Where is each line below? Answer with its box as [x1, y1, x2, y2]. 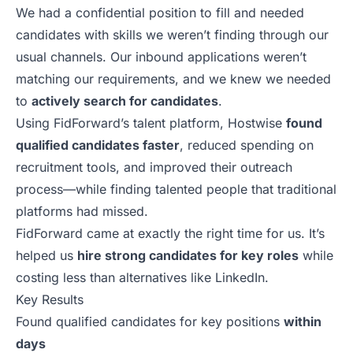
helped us [16, 247, 77, 264]
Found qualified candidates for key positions [16, 314, 284, 330]
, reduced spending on [180, 137, 314, 154]
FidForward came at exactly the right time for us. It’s [16, 225, 325, 242]
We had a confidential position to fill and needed [16, 5, 304, 21]
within [284, 314, 321, 330]
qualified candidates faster [16, 137, 180, 154]
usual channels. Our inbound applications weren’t [16, 49, 307, 65]
